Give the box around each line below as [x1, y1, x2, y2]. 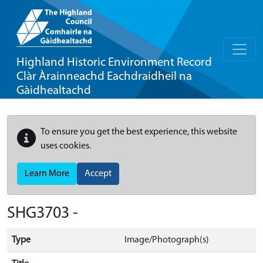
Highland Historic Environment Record [16, 56, 212, 69]
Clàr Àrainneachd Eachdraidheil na [16, 70, 192, 83]
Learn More [25, 169, 69, 178]
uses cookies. [41, 141, 91, 151]
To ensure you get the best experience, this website [41, 127, 237, 137]
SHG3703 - [7, 205, 78, 222]
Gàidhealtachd [16, 85, 91, 97]
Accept [85, 169, 112, 178]
